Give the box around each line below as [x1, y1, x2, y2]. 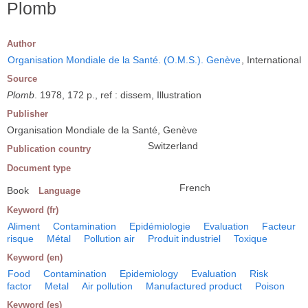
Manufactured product [146, 280, 242, 291]
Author [7, 38, 36, 49]
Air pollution [82, 280, 133, 291]
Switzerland [148, 140, 198, 151]
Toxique [234, 232, 267, 244]
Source [7, 73, 37, 84]
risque [7, 232, 34, 244]
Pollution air [84, 232, 135, 244]
